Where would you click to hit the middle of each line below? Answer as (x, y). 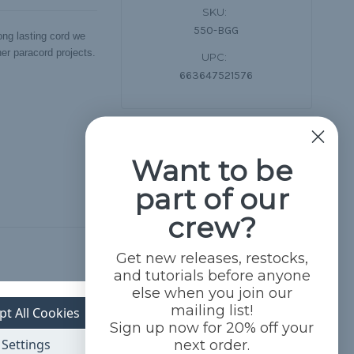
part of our (212, 199)
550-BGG (216, 31)
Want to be (212, 170)
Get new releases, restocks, (212, 258)
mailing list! (212, 310)
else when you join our (212, 293)
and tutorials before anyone (212, 275)
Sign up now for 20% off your (212, 328)
